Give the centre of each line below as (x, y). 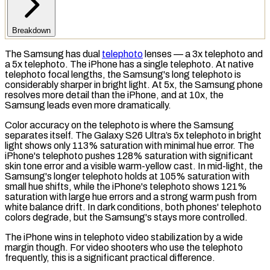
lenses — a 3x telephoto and (203, 54)
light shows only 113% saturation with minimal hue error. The (130, 145)
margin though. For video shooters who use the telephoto (124, 247)
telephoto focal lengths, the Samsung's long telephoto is (123, 74)
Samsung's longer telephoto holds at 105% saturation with (127, 176)
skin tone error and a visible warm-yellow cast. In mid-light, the (134, 166)
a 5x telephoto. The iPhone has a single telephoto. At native (129, 64)
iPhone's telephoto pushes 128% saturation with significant (129, 155)
